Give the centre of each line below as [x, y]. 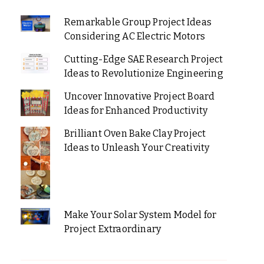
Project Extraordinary [113, 229]
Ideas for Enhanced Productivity [136, 110]
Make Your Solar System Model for [140, 214]
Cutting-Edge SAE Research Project [143, 59]
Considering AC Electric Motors [134, 36]
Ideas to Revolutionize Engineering [143, 73]
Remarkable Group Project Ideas [138, 22]
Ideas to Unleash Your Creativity [137, 147]
